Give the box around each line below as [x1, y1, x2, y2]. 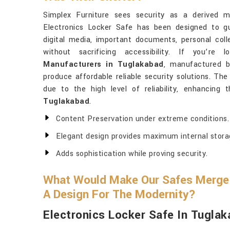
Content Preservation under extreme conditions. [56, 113, 229, 124]
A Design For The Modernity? [43, 186, 196, 203]
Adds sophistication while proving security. [56, 148, 208, 159]
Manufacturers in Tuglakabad [43, 59, 164, 70]
